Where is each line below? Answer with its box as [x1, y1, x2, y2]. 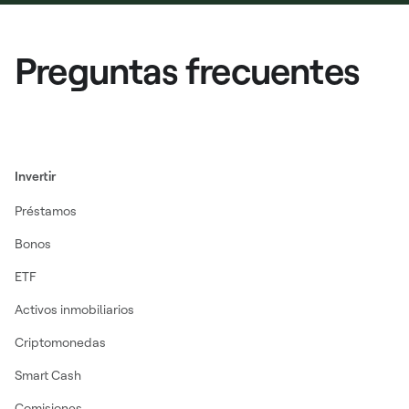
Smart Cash [15, 366, 81, 383]
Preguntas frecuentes [15, 46, 360, 93]
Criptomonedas [15, 333, 106, 350]
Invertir [15, 167, 56, 184]
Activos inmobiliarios [15, 300, 134, 317]
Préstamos [15, 202, 77, 218]
